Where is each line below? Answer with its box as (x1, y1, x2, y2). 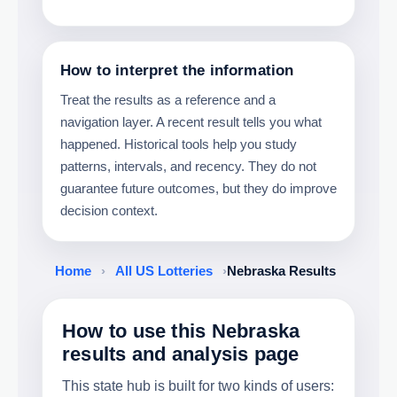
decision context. (60, 202, 158, 218)
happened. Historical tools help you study (60, 136, 297, 152)
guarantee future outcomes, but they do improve (60, 180, 337, 196)
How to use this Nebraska (62, 319, 300, 342)
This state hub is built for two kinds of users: (62, 378, 334, 393)
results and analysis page (62, 342, 300, 365)
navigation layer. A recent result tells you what (60, 113, 322, 129)
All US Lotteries (115, 263, 213, 278)
